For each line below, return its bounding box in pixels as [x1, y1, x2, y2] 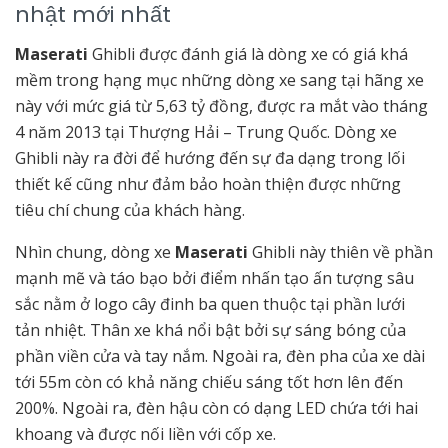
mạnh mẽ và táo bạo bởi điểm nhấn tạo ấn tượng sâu [15, 266, 414, 289]
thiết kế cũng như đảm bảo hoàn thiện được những [15, 172, 401, 195]
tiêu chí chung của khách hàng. [15, 198, 245, 221]
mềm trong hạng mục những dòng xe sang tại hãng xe [15, 68, 424, 91]
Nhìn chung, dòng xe [15, 240, 175, 263]
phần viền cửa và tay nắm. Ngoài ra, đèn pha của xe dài [15, 344, 425, 367]
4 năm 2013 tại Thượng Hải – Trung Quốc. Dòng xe [15, 120, 397, 143]
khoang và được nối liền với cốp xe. [15, 422, 276, 445]
